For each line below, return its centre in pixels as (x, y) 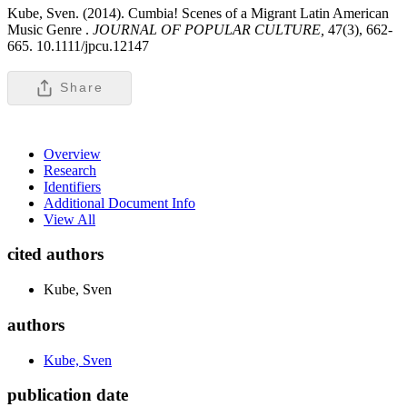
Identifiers (72, 186)
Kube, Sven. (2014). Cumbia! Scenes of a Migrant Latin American (198, 13)
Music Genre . (48, 29)
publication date (68, 395)
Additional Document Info (119, 203)
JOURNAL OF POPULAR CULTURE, (208, 29)
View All (69, 219)
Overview (72, 154)
